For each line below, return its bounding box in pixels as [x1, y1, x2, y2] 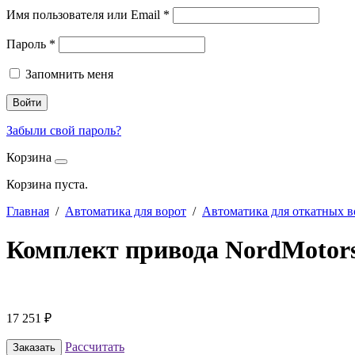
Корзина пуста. [6, 177, 88, 191]
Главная [6, 204, 49, 218]
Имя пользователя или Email [6, 8, 163, 21]
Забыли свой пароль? [6, 124, 121, 137]
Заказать [13, 341, 55, 353]
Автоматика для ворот [65, 204, 186, 218]
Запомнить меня [25, 67, 113, 81]
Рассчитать [65, 339, 124, 353]
